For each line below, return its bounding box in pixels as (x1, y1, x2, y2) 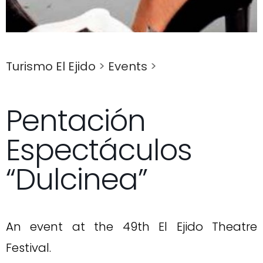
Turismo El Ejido (6, 58, 96, 75)
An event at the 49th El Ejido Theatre (6, 218, 257, 235)
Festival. (6, 239, 51, 256)
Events (108, 58, 147, 75)
